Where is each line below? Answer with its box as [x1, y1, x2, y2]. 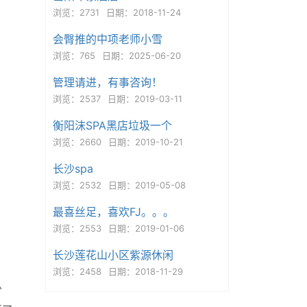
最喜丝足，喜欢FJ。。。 [52, 205, 174, 219]
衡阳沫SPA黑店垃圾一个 [52, 119, 172, 132]
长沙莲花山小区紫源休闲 [52, 248, 173, 262]
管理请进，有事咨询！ [52, 75, 162, 89]
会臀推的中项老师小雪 [52, 32, 162, 46]
